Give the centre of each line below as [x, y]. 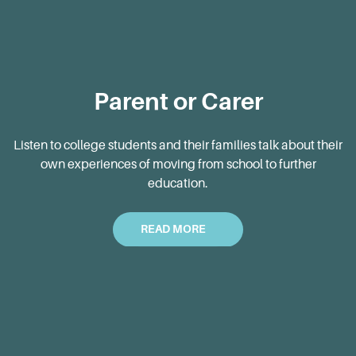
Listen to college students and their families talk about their [178, 145]
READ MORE [173, 229]
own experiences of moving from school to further [178, 164]
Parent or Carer [178, 101]
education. [178, 183]
